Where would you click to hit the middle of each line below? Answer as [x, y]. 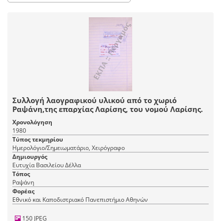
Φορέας [23, 191]
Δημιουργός [30, 157]
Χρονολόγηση [32, 122]
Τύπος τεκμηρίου [38, 140]
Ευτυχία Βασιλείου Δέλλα [47, 165]
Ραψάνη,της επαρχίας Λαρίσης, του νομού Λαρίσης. [108, 109]
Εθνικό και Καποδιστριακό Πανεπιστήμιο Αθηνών [80, 200]
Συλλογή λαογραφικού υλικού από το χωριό [94, 100]
